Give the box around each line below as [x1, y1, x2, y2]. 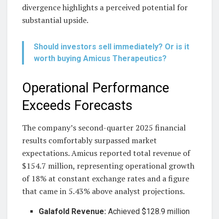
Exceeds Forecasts [22, 98, 132, 114]
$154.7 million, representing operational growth [22, 160, 195, 171]
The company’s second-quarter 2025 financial [22, 122, 186, 133]
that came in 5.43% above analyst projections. [22, 185, 185, 197]
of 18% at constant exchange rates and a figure [22, 173, 189, 184]
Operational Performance [22, 80, 169, 96]
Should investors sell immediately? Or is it [34, 42, 189, 52]
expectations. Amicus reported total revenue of [22, 147, 190, 158]
